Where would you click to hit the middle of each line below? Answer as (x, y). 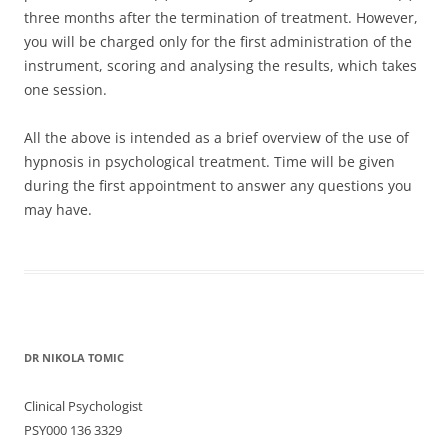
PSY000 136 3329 (73, 430)
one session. (65, 89)
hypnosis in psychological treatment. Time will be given (209, 161)
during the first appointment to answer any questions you (218, 185)
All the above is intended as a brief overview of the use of (216, 137)
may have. (58, 209)
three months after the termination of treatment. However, (221, 17)
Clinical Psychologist (83, 406)
